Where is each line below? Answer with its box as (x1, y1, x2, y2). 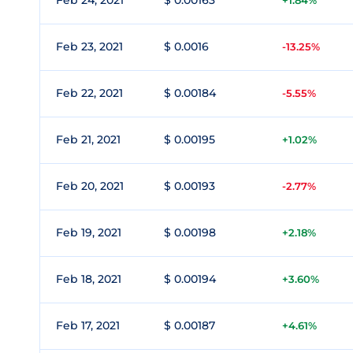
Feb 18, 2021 (56, 272, 121, 286)
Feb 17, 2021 (56, 318, 120, 333)
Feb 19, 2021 (56, 225, 121, 240)
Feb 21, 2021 (56, 132, 121, 147)
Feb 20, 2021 (56, 179, 124, 193)
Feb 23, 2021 (56, 39, 123, 54)
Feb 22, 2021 (56, 86, 123, 100)
